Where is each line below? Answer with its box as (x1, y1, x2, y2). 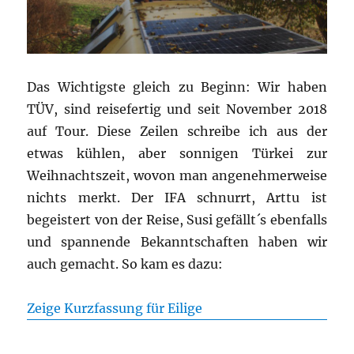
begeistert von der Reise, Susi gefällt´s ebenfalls (27, 211, 327, 228)
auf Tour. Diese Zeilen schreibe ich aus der (27, 122, 327, 139)
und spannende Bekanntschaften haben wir (27, 233, 327, 250)
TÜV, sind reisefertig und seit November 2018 (27, 100, 327, 117)
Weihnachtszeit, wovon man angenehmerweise (27, 167, 327, 183)
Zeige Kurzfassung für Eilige (27, 299, 203, 316)
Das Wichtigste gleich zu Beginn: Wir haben (27, 78, 327, 95)
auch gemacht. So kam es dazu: (27, 255, 224, 272)
